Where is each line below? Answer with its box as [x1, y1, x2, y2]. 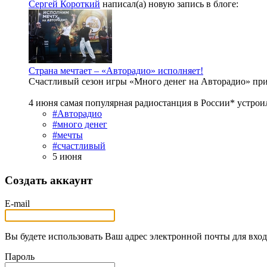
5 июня [52, 151, 82, 162]
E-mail [5, 198, 30, 209]
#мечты [52, 130, 83, 141]
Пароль [5, 251, 35, 262]
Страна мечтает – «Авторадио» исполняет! [29, 66, 203, 76]
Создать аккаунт [5, 174, 92, 187]
